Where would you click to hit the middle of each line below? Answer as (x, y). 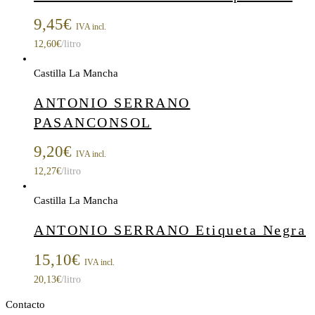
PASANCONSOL (93, 122)
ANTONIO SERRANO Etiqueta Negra (170, 230)
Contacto (25, 304)
